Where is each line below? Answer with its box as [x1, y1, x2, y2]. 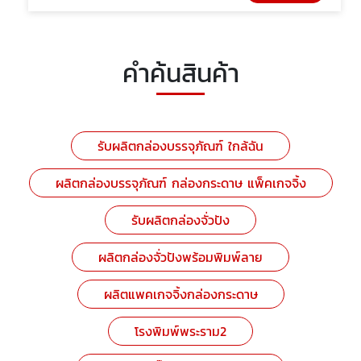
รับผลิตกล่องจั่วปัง [131, 210, 230, 230]
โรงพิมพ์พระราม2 [135, 322, 226, 341]
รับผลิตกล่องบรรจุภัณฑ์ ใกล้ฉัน [98, 136, 263, 156]
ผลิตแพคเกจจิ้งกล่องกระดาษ [103, 284, 258, 304]
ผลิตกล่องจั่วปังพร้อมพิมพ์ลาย [98, 247, 263, 267]
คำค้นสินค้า [122, 54, 239, 93]
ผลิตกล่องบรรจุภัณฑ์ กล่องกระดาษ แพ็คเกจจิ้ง [55, 173, 306, 193]
